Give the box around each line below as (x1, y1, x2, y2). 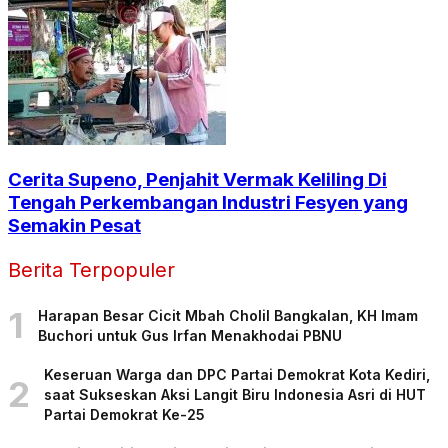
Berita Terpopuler (8, 258, 175, 283)
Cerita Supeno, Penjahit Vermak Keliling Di (8, 168, 387, 192)
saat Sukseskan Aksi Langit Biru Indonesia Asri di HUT (44, 385, 426, 403)
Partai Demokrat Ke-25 (44, 405, 205, 423)
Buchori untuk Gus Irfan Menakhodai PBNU (38, 326, 342, 344)
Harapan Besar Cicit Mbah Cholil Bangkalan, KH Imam (38, 306, 418, 324)
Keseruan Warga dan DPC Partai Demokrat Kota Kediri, (44, 365, 430, 383)
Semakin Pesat (8, 214, 141, 238)
